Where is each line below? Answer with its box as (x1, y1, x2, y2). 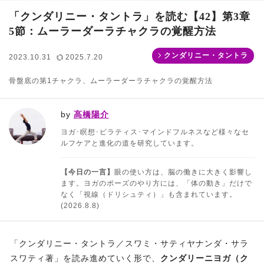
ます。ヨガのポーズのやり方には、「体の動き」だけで (60, 179, 252, 188)
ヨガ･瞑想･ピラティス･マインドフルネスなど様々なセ (60, 128, 249, 137)
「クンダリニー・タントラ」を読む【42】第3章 (9, 11, 250, 23)
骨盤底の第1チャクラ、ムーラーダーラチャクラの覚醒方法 (9, 77, 213, 85)
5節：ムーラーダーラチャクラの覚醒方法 (9, 25, 216, 38)
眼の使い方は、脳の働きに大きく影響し (114, 168, 252, 177)
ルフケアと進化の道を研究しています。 (60, 139, 199, 148)
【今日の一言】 (60, 168, 114, 177)
